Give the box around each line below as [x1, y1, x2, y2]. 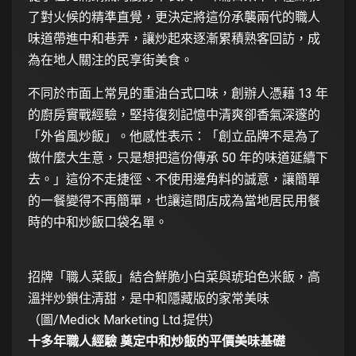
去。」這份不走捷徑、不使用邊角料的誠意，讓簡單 [28, 171, 320, 187]
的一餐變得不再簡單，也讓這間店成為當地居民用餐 [28, 192, 320, 208]
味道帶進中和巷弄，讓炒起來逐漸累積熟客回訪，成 [28, 30, 320, 46]
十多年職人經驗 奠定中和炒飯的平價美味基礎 [28, 333, 285, 349]
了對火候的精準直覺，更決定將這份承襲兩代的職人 [28, 9, 320, 25]
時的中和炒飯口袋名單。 [28, 214, 168, 230]
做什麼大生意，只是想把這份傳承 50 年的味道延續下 [28, 149, 328, 165]
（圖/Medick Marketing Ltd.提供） [28, 311, 221, 327]
